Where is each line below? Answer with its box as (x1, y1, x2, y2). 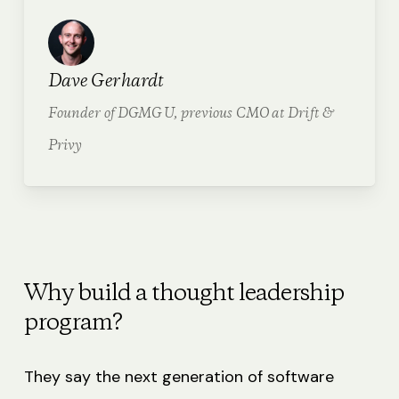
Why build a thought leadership (23, 277, 344, 310)
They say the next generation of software (23, 365, 334, 387)
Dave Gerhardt (47, 69, 165, 94)
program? (23, 306, 122, 339)
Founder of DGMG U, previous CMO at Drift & (47, 104, 334, 124)
